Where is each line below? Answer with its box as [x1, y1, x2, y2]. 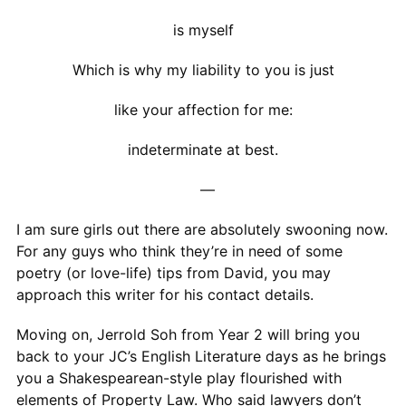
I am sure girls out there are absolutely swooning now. [15, 219, 388, 238]
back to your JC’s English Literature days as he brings [15, 346, 386, 365]
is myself [172, 20, 234, 39]
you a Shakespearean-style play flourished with [15, 368, 342, 387]
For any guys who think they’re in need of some [15, 241, 343, 260]
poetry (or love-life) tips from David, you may [15, 263, 331, 282]
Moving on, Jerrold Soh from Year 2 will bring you [15, 324, 360, 343]
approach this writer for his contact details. [15, 285, 314, 304]
